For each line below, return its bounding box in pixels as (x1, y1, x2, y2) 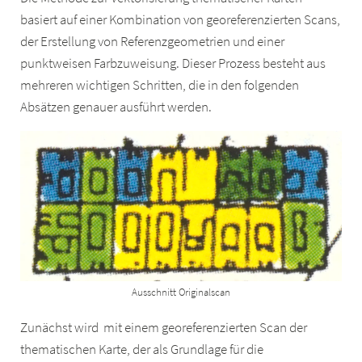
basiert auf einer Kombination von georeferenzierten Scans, (20, 11, 341, 28)
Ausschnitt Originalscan (131, 284, 230, 299)
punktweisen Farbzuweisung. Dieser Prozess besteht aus (20, 54, 326, 72)
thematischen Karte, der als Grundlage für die (20, 340, 264, 358)
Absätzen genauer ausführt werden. (20, 98, 213, 116)
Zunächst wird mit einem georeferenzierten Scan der (20, 318, 308, 336)
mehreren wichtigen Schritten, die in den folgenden (20, 76, 300, 94)
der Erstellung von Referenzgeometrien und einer (20, 32, 285, 50)
